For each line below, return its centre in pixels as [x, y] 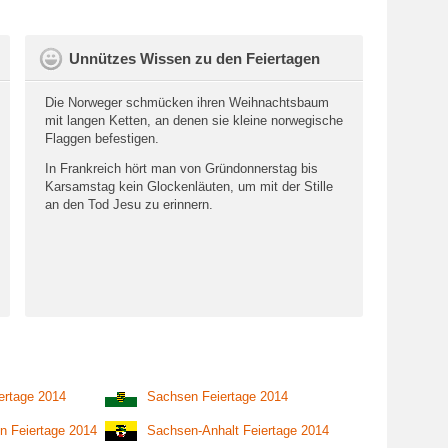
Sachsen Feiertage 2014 [217, 396]
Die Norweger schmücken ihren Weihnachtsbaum [187, 102]
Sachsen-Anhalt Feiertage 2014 [238, 430]
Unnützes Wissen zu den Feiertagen [194, 58]
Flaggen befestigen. [102, 138]
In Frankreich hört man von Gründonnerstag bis [181, 168]
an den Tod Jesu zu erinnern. [129, 204]
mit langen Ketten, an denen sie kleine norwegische [194, 120]
